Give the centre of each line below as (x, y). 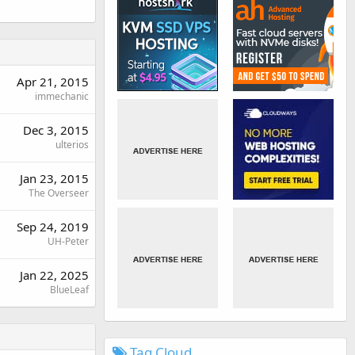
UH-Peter (68, 241)
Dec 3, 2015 (56, 130)
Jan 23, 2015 (54, 178)
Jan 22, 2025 (54, 275)
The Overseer (59, 193)
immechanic (62, 96)
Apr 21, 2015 (53, 82)
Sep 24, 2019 (53, 227)
